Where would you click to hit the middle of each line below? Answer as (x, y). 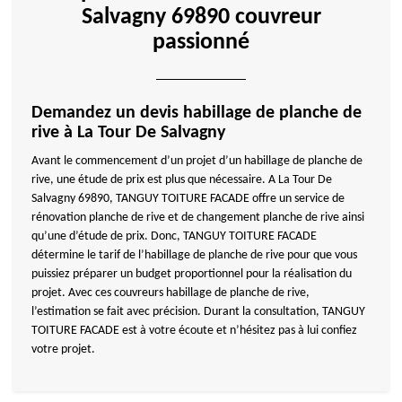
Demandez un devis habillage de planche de (197, 113)
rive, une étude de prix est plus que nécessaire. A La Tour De (182, 180)
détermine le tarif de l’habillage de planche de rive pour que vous (194, 255)
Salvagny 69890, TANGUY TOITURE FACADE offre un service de (188, 199)
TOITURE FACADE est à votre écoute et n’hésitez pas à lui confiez (194, 331)
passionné (201, 43)
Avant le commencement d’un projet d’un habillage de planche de (197, 161)
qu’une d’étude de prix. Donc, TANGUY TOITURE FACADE (174, 236)
